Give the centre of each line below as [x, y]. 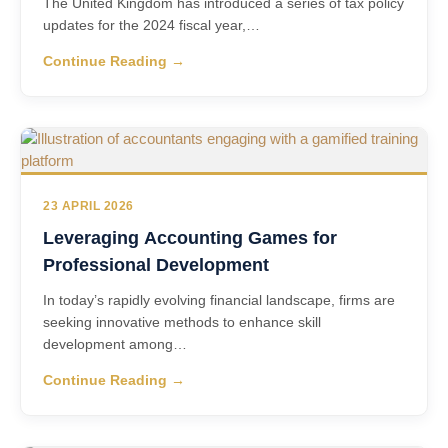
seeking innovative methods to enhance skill [182, 322]
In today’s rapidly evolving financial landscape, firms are [219, 300]
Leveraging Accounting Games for [190, 238]
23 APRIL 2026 [88, 206]
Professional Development [156, 265]
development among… [115, 344]
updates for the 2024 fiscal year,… [151, 25]
